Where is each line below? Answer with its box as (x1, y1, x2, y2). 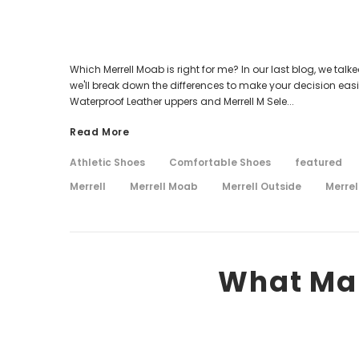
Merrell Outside (222, 179, 301, 193)
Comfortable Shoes (169, 155, 271, 169)
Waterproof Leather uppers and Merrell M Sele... (70, 94, 294, 108)
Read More (70, 124, 130, 139)
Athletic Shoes (70, 155, 145, 169)
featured (295, 155, 342, 169)
